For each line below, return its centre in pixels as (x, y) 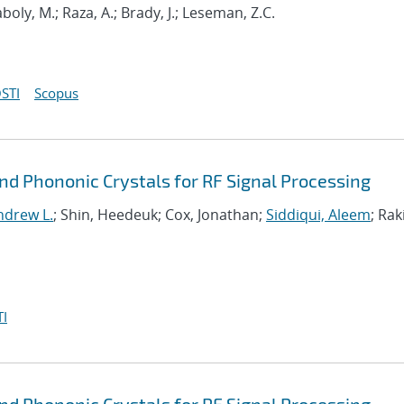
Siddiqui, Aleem (318, 215)
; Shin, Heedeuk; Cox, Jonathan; (160, 215)
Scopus (56, 93)
